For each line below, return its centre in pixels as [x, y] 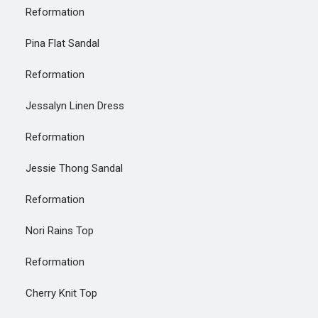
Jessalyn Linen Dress [66, 106]
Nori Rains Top [51, 231]
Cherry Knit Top [53, 293]
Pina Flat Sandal [54, 43]
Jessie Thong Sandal [66, 168]
